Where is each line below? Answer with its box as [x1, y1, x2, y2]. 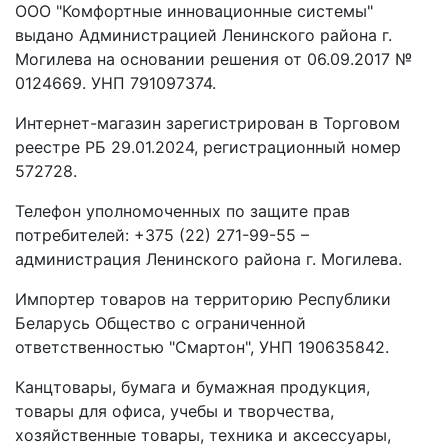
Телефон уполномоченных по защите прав [15, 201, 350, 221]
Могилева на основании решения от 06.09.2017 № [15, 49, 412, 69]
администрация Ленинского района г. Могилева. [15, 249, 402, 269]
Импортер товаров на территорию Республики [15, 289, 391, 309]
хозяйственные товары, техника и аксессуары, [15, 425, 391, 445]
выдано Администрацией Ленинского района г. [15, 25, 392, 45]
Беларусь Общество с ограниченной [15, 313, 306, 333]
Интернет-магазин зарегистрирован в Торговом [15, 113, 400, 133]
